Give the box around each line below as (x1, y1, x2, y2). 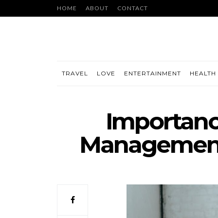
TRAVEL (62, 70, 88, 77)
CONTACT (117, 4, 148, 12)
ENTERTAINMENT (124, 70, 181, 77)
